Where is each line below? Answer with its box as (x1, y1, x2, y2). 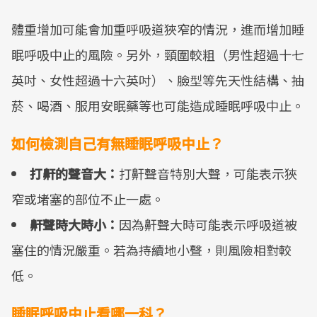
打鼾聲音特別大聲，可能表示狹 (119, 164, 297, 183)
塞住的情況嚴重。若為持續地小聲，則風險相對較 (11, 241, 292, 259)
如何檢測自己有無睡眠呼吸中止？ (11, 133, 224, 154)
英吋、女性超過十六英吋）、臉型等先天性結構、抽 (11, 71, 304, 89)
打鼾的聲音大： (30, 164, 119, 183)
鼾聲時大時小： (30, 215, 119, 234)
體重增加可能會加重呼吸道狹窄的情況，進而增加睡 (11, 20, 304, 38)
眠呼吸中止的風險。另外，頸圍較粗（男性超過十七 (11, 45, 304, 64)
